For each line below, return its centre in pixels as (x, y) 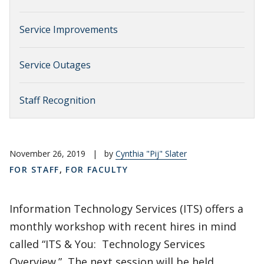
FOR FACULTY (97, 169)
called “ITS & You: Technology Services (107, 244)
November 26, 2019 (47, 154)
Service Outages (55, 65)
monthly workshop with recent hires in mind (123, 226)
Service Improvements (69, 29)
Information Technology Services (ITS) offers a (126, 209)
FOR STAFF (34, 169)
